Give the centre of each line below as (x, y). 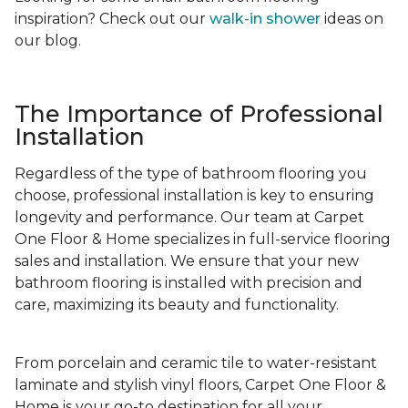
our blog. (50, 41)
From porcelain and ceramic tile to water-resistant (196, 363)
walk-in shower (265, 19)
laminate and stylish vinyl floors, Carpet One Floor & (200, 385)
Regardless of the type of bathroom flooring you (191, 174)
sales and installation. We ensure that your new (187, 261)
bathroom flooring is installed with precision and (189, 283)
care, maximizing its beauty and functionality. (177, 305)
